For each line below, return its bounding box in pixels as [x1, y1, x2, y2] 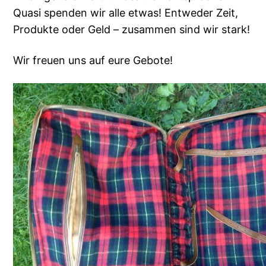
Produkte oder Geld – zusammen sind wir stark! [13, 23, 251, 36]
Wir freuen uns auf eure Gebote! [13, 54, 173, 67]
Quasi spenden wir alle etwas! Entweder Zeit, [13, 7, 239, 20]
